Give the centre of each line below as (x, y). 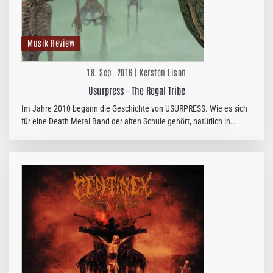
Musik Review (51, 43)
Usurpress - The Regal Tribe (136, 90)
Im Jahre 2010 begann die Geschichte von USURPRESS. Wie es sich (134, 108)
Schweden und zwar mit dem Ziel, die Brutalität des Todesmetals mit (136, 134)
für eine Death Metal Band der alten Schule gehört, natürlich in (126, 121)
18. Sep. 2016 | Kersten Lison (136, 72)
